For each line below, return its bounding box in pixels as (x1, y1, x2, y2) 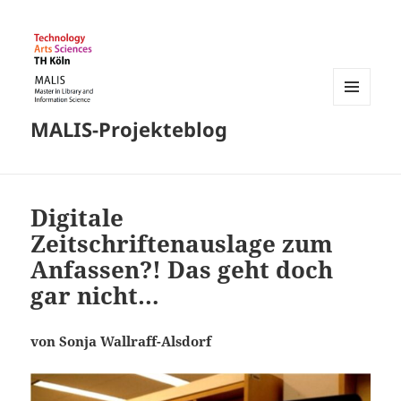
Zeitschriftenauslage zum (30, 227, 334, 260)
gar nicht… (30, 279, 160, 312)
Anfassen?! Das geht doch (30, 253, 334, 286)
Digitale (30, 201, 124, 235)
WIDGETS (333, 134, 384, 150)
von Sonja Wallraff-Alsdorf (30, 332, 212, 351)
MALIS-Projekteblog (30, 115, 228, 143)
